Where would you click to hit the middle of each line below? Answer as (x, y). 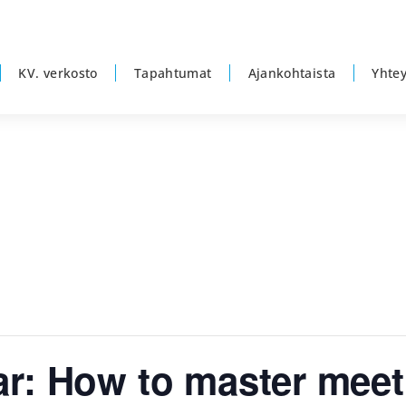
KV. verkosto (58, 73)
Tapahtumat (173, 73)
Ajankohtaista (292, 73)
